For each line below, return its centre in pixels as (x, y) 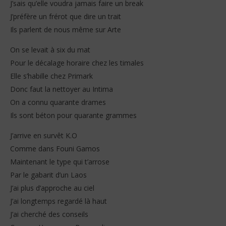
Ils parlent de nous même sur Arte (66, 29)
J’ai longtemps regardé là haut (59, 201)
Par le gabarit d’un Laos (48, 175)
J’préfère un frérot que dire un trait (66, 16)
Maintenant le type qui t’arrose (60, 161)
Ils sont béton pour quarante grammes (73, 115)
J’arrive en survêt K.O (44, 135)
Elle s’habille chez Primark (51, 76)
